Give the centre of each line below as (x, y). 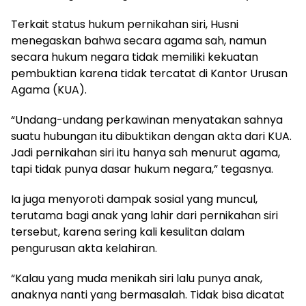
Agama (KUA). (49, 90)
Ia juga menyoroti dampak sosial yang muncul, (134, 199)
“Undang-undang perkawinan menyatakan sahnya (147, 120)
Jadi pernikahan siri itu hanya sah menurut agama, (145, 153)
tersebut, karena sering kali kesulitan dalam (128, 232)
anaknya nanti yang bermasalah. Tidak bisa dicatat (148, 295)
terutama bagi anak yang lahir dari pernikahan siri (144, 215)
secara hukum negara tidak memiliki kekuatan (135, 57)
